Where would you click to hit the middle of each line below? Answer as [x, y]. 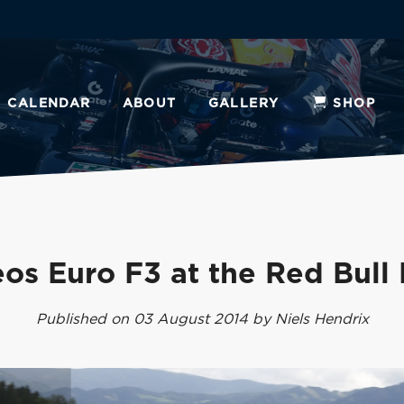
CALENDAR [49, 104]
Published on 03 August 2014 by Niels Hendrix [202, 319]
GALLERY [243, 104]
